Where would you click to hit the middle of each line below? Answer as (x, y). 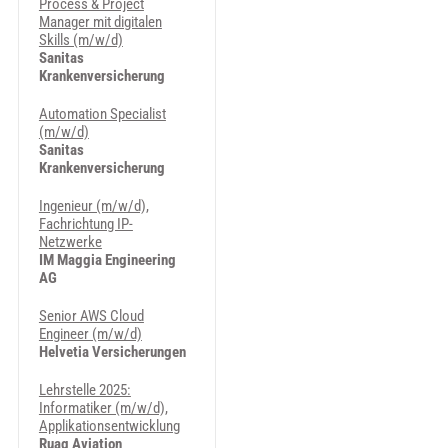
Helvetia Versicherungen (112, 352)
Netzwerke (70, 242)
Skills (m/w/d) (80, 40)
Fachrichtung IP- (85, 224)
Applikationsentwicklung (109, 426)
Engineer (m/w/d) (90, 334)
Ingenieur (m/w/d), (93, 206)
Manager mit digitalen (100, 22)
